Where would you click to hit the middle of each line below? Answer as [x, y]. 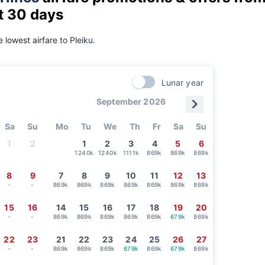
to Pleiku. [77, 40]
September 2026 [131, 101]
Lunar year [182, 82]
